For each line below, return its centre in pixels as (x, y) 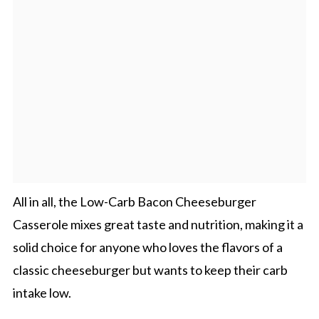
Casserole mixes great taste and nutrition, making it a (158, 224)
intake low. (42, 292)
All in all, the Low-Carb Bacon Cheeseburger (134, 201)
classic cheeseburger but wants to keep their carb (150, 270)
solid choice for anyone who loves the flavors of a (147, 247)
